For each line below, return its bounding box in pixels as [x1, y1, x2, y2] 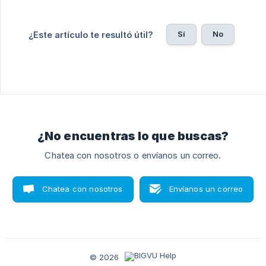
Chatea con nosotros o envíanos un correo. [45, 150, 221, 161]
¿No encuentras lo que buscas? [37, 128, 229, 143]
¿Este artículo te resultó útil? [28, 29, 153, 40]
